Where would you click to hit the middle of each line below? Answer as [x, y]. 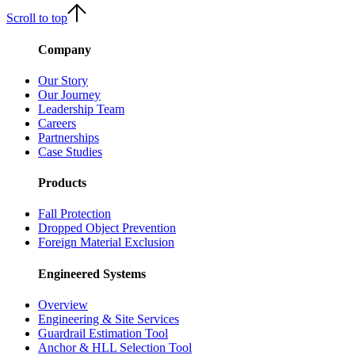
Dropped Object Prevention [107, 228]
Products [62, 183]
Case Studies [70, 151]
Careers [57, 123]
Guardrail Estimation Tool [103, 333]
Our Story [63, 80]
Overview [63, 304]
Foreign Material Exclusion [106, 242]
